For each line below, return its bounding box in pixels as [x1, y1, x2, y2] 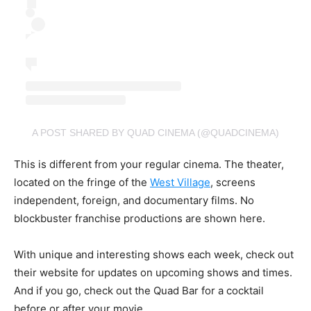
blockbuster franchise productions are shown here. [14, 211, 265, 225]
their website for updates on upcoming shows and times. [14, 265, 292, 279]
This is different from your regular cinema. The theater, [14, 157, 284, 171]
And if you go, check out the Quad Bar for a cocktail [14, 283, 264, 297]
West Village [150, 175, 210, 189]
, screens [210, 175, 255, 189]
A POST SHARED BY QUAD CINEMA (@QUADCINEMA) [32, 126, 279, 138]
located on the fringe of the [14, 175, 150, 189]
